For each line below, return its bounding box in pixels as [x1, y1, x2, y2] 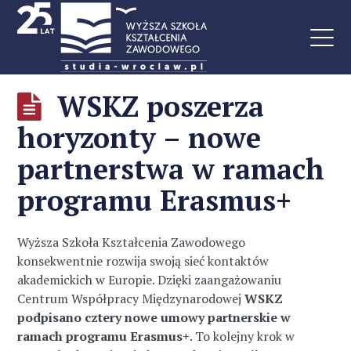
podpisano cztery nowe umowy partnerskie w [17, 309, 291, 326]
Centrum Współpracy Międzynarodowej [17, 290, 245, 307]
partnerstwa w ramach [17, 150, 325, 187]
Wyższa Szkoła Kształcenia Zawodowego [17, 233, 246, 251]
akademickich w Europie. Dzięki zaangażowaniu [17, 271, 282, 288]
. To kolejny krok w [190, 327, 295, 345]
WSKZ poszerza [57, 88, 265, 125]
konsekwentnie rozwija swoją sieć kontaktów [17, 252, 270, 270]
